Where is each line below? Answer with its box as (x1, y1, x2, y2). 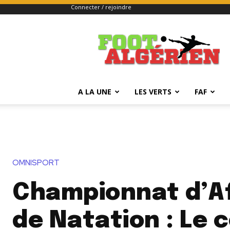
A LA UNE (78, 87, 111, 97)
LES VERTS (135, 87, 171, 97)
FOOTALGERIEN (158, 29, 212, 39)
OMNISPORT (12, 157, 60, 168)
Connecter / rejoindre (71, 3, 131, 11)
